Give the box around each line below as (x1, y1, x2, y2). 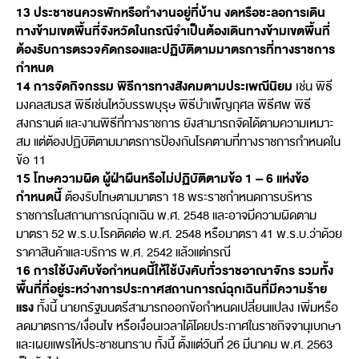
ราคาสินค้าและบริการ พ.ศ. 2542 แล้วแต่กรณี (16, 242, 231, 262)
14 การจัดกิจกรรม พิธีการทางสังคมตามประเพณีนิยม (16, 75, 296, 97)
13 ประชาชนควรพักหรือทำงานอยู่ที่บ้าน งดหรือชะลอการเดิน (16, 2, 325, 23)
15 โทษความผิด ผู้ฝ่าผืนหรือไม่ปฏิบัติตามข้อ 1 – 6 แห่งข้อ (16, 167, 309, 189)
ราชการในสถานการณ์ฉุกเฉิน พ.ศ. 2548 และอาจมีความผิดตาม (16, 205, 317, 225)
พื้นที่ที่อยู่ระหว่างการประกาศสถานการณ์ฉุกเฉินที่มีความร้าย (16, 278, 327, 300)
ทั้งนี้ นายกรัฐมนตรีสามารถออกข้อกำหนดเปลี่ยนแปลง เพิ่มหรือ (34, 297, 338, 317)
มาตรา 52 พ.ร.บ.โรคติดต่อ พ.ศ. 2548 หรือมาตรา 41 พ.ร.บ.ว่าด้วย (16, 224, 342, 244)
